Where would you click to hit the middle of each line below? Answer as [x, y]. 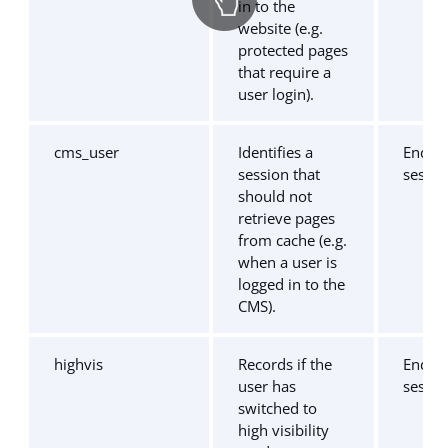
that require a [284, 72]
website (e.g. [280, 28]
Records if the [285, 364]
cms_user [86, 152]
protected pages [293, 50]
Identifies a [275, 152]
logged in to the [291, 284]
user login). [276, 94]
